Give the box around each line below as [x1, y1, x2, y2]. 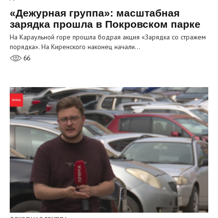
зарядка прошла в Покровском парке [10, 18, 200, 30]
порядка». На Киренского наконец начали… [10, 42, 140, 51]
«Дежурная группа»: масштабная [10, 7, 180, 18]
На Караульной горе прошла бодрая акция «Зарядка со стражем [10, 32, 206, 41]
